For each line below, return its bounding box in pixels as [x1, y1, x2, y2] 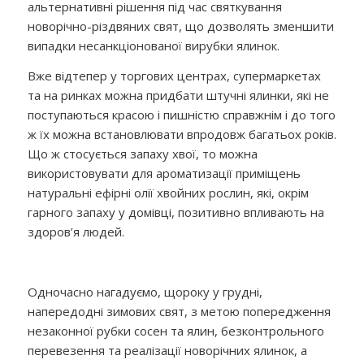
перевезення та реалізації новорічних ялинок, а [27, 341, 307, 358]
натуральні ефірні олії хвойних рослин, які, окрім [27, 184, 309, 201]
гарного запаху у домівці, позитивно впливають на [27, 204, 324, 220]
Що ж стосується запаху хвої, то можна [27, 145, 258, 162]
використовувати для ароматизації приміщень [27, 165, 301, 181]
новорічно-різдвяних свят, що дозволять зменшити [27, 18, 334, 35]
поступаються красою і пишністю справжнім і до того [27, 106, 336, 123]
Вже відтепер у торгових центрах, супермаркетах [27, 67, 321, 84]
